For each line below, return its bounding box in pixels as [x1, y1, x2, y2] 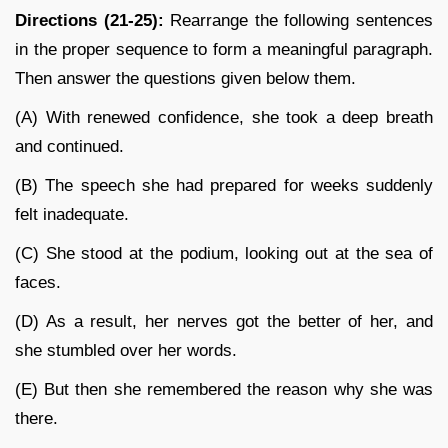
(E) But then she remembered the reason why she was [15, 379, 433, 399]
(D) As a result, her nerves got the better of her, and [15, 311, 433, 331]
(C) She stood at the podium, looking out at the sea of [15, 243, 433, 263]
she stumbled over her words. [15, 340, 237, 360]
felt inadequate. [15, 204, 129, 224]
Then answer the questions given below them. [15, 68, 356, 88]
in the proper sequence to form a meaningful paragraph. [15, 39, 433, 59]
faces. [15, 272, 61, 292]
